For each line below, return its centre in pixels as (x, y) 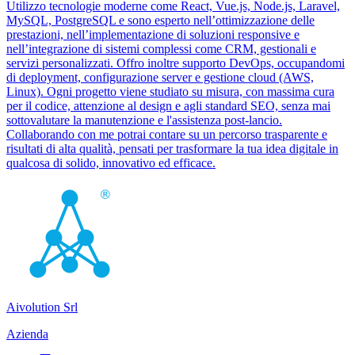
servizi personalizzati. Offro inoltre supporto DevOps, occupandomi (176, 63)
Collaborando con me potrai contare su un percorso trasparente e (167, 134)
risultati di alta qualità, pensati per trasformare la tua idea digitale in (172, 148)
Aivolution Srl (42, 307)
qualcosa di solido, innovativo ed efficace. (111, 162)
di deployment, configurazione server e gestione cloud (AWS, (160, 77)
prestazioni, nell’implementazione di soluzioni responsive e (153, 34)
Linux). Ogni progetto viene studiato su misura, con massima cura (170, 91)
